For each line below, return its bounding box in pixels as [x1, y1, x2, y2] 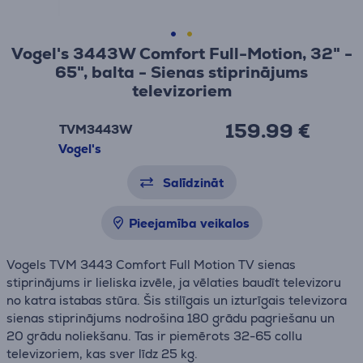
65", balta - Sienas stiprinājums [55, 62, 308, 83]
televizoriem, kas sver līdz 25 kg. [6, 346, 198, 361]
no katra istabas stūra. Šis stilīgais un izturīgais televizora [6, 293, 347, 308]
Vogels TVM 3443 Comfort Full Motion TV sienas [6, 257, 296, 272]
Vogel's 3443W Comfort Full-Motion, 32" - [11, 43, 352, 64]
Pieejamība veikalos [128, 216, 250, 231]
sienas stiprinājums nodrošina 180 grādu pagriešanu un [6, 310, 335, 326]
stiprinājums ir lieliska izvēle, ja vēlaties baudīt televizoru [6, 275, 341, 290]
